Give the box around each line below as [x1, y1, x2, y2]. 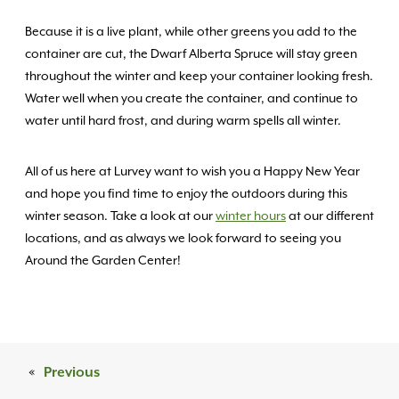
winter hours [216, 209, 286, 224]
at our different [286, 209, 374, 224]
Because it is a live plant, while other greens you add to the [25, 25, 357, 39]
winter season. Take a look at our [25, 209, 216, 224]
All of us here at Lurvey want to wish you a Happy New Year [25, 165, 360, 179]
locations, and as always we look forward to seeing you [25, 232, 341, 246]
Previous [44, 364, 100, 381]
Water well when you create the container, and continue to [25, 92, 358, 106]
